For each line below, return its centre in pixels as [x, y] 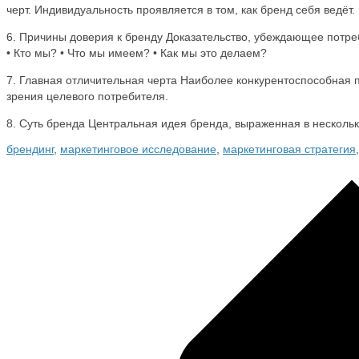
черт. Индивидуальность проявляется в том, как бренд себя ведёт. [181, 10]
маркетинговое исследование [138, 149]
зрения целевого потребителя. [87, 96]
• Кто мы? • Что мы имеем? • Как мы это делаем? [137, 53]
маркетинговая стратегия [289, 149]
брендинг [30, 149]
